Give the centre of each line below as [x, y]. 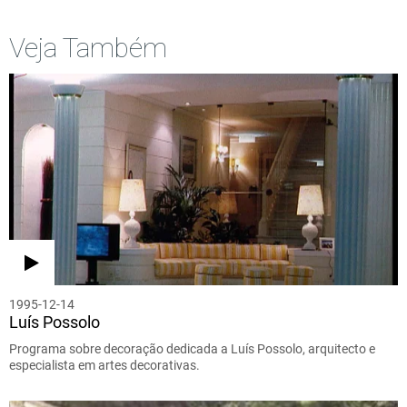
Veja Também [88, 47]
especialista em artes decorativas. [104, 365]
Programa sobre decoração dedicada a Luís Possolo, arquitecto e [192, 348]
